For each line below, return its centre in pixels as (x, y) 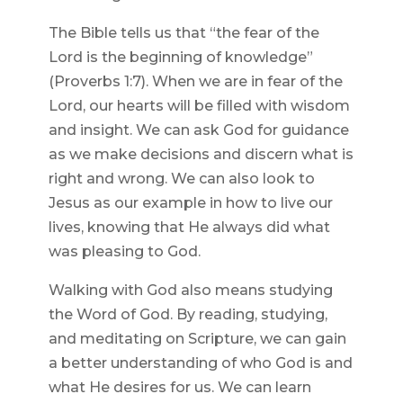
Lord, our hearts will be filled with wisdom (199, 106)
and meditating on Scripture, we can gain (197, 339)
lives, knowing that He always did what (189, 228)
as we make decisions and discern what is (201, 155)
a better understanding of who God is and (200, 363)
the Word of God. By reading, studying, (188, 315)
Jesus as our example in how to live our (190, 203)
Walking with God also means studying (190, 291)
